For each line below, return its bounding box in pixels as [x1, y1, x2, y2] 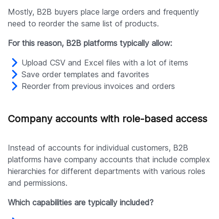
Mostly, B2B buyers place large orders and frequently [8, 7, 199, 17]
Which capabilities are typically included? [8, 197, 153, 208]
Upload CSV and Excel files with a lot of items [22, 58, 188, 68]
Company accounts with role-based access [8, 113, 207, 125]
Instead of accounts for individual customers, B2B [8, 143, 188, 153]
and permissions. [8, 178, 67, 188]
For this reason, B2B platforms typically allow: [8, 38, 172, 48]
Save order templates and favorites [22, 69, 149, 80]
